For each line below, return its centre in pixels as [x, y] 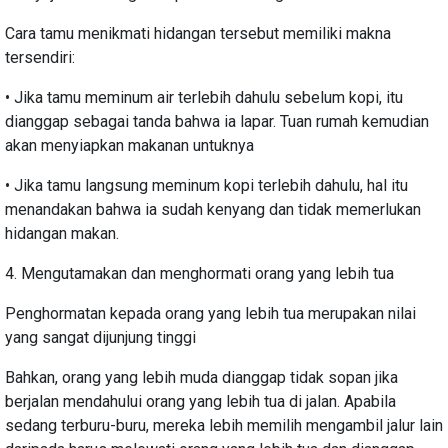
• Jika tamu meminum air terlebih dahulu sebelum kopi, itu [204, 97]
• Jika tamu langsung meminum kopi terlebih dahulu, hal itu [206, 185]
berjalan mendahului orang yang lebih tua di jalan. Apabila [200, 401]
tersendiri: [42, 57]
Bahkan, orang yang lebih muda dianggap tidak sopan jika [201, 377]
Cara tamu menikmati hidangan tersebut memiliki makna [198, 33]
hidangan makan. [62, 233]
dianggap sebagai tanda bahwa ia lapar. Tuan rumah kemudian [217, 121]
